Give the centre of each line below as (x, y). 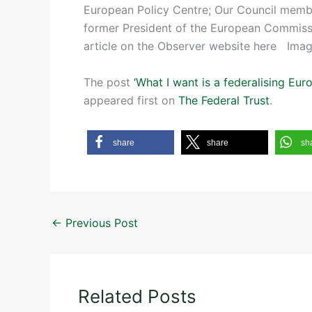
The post (109, 82)
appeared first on (131, 100)
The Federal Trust (224, 100)
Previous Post (100, 223)
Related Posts (137, 297)
